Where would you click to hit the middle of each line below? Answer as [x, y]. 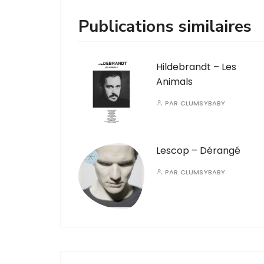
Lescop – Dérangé [198, 151]
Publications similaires [165, 27]
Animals [174, 82]
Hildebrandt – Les [196, 67]
